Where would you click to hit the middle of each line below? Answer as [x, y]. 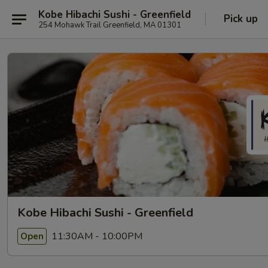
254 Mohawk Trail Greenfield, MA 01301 [110, 25]
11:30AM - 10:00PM [96, 236]
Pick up [241, 19]
